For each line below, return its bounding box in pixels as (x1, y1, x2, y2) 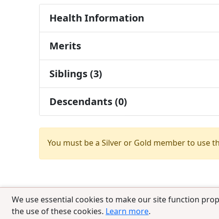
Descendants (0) (49, 95, 127, 108)
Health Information (49, 11, 144, 24)
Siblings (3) (49, 67, 102, 80)
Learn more (106, 206, 149, 217)
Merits (49, 39, 81, 52)
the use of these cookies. (12, 206, 106, 217)
